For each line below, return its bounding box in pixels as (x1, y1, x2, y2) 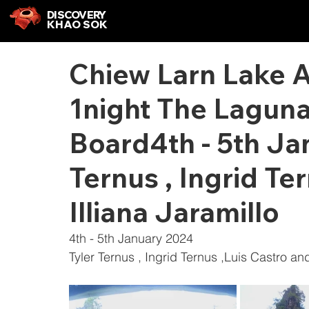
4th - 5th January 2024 (69, 230, 193, 246)
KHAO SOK (47, 18, 108, 31)
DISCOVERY (47, 8, 106, 21)
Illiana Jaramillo (69, 195, 279, 229)
